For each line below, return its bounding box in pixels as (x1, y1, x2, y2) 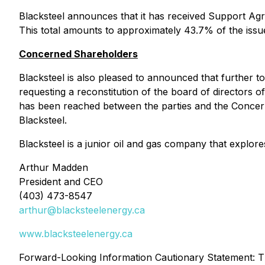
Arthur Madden (19, 161, 88, 173)
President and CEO (19, 176, 103, 188)
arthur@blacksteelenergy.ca (19, 204, 145, 216)
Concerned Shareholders (19, 48, 138, 60)
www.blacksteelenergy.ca (19, 228, 132, 240)
